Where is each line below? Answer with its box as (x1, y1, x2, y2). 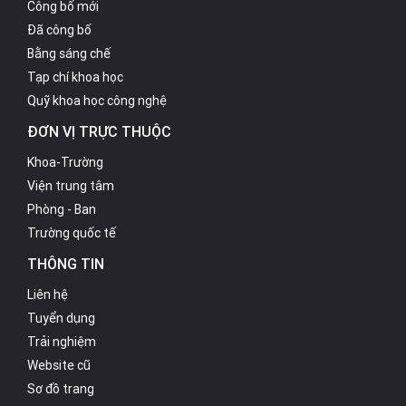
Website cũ (27, 356, 91, 373)
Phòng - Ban (27, 200, 96, 217)
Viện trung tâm (27, 177, 114, 194)
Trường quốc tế (27, 224, 116, 241)
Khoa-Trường (27, 153, 103, 170)
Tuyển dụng (27, 309, 95, 326)
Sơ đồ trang (27, 380, 94, 397)
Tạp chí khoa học (27, 68, 123, 85)
